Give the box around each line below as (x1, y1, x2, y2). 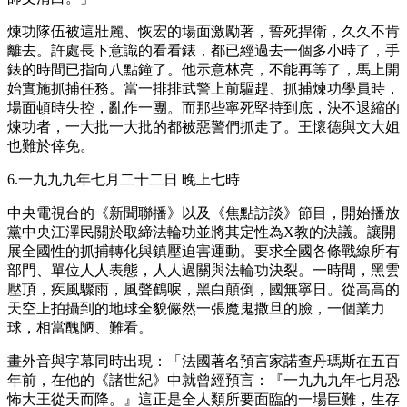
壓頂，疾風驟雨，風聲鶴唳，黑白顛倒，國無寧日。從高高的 (7, 281, 400, 297)
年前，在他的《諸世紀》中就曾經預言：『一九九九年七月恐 (7, 372, 400, 388)
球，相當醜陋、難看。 (7, 319, 153, 335)
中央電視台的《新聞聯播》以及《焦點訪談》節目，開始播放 (7, 204, 400, 221)
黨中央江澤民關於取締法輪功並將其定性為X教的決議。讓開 (7, 223, 396, 240)
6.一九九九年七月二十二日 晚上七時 (7, 171, 240, 187)
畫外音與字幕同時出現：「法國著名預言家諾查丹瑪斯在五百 (7, 352, 400, 369)
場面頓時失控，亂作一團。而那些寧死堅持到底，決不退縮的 (7, 99, 400, 115)
